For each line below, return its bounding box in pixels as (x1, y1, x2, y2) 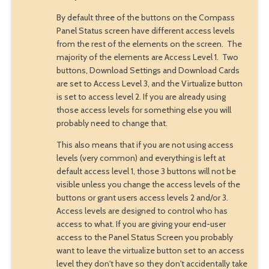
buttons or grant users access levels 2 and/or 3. (56, 192, 228, 203)
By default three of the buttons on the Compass (56, 11, 235, 23)
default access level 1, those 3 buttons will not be (56, 165, 236, 177)
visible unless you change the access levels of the (56, 178, 240, 190)
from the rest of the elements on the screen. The (56, 38, 242, 49)
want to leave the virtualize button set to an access (56, 244, 244, 256)
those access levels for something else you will (56, 104, 231, 115)
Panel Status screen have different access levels (56, 25, 235, 36)
